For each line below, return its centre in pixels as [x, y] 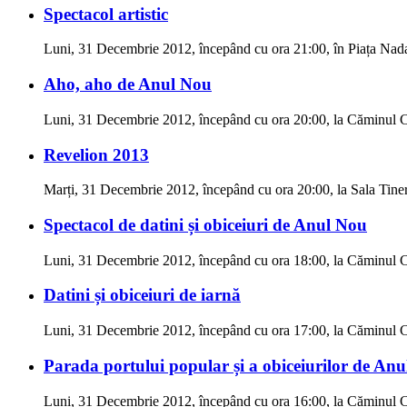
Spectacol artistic [106, 14]
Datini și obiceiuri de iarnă [142, 295]
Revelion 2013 [96, 154]
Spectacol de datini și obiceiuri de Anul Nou [205, 225]
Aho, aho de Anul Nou [128, 84]
